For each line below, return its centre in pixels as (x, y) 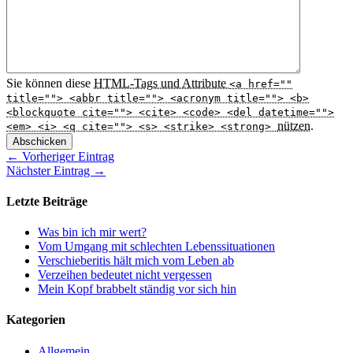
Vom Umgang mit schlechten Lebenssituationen (156, 247)
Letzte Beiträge (47, 201)
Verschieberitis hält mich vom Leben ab (136, 261)
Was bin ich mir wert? (92, 232)
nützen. (295, 125)
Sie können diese (50, 83)
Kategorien (36, 320)
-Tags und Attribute (180, 83)
